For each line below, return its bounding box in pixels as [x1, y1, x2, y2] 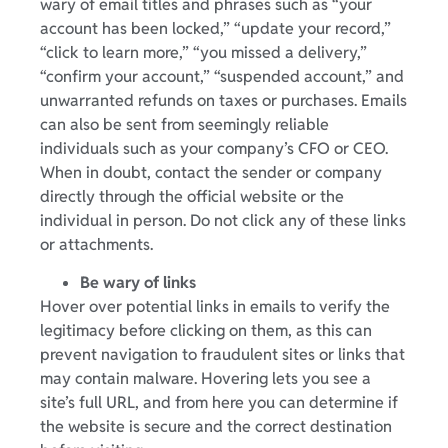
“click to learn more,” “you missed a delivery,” [40, 41, 367, 63]
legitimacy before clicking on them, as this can [40, 319, 372, 341]
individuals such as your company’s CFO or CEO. [40, 137, 388, 159]
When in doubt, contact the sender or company [40, 161, 382, 183]
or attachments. [40, 233, 153, 255]
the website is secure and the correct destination [40, 415, 392, 437]
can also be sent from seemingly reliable [40, 113, 329, 135]
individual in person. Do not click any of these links [40, 209, 406, 231]
